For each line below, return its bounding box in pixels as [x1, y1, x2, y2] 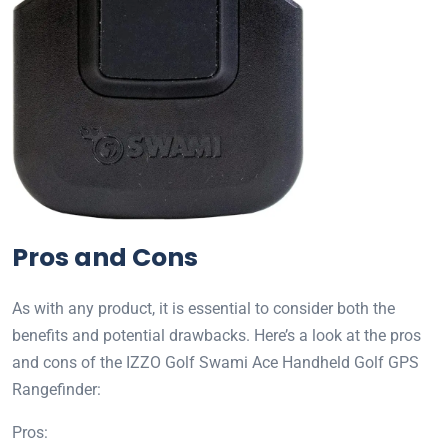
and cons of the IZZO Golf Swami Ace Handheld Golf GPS [12, 353, 419, 373]
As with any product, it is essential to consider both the [12, 299, 395, 319]
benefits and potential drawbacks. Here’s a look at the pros [12, 326, 421, 346]
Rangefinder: [12, 380, 101, 400]
